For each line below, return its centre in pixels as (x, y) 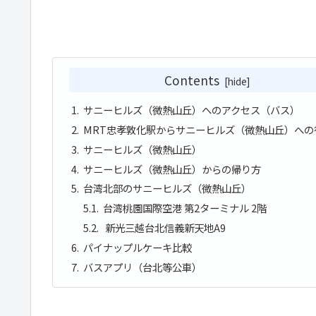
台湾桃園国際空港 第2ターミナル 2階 (186, 208)
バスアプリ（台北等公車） (142, 267)
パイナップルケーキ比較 (137, 247)
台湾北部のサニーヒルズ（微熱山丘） (167, 188)
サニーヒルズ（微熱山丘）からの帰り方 (172, 169)
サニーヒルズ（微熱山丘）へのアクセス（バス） (191, 109)
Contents (192, 80)
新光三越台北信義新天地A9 (165, 228)
